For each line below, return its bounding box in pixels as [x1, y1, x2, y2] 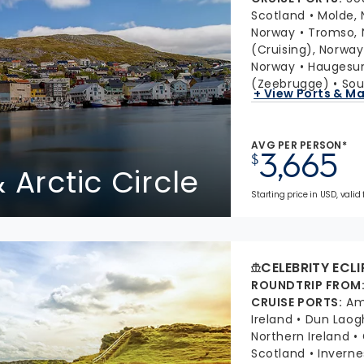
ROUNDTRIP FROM [251, 277, 362, 293]
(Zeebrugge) [251, 76, 330, 92]
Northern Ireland [251, 328, 350, 344]
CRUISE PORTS [251, 294, 339, 310]
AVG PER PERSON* [251, 138, 347, 152]
